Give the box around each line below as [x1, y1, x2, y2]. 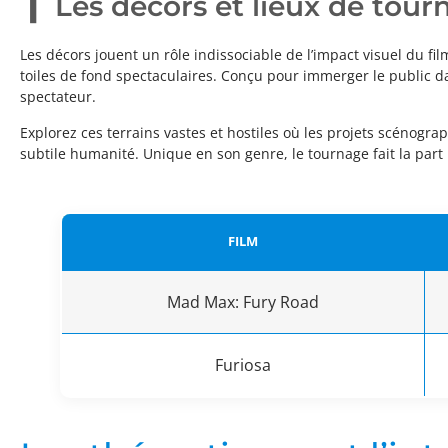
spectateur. [20, 87, 96, 107]
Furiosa [215, 354, 271, 377]
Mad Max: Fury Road [167, 291, 319, 314]
